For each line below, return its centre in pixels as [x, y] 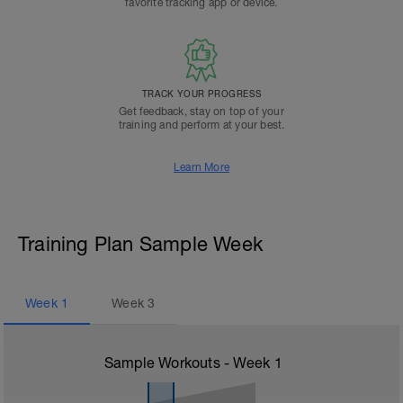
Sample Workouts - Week [189, 363]
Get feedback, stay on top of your [201, 112]
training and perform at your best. [201, 125]
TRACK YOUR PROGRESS [201, 94]
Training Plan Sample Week [140, 244]
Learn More [201, 167]
